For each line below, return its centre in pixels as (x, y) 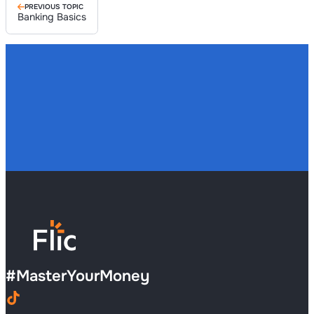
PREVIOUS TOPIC (54, 7)
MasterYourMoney (83, 277)
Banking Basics (52, 17)
